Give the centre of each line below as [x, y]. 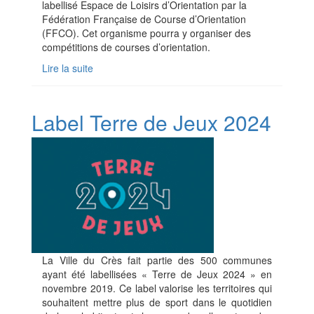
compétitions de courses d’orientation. [126, 47]
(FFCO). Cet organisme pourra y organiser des [146, 33]
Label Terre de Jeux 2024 [151, 123]
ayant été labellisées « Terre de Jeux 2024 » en [157, 274]
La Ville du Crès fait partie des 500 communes [157, 260]
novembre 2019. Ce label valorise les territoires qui [157, 288]
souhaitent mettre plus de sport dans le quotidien [157, 302]
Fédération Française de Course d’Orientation [144, 19]
